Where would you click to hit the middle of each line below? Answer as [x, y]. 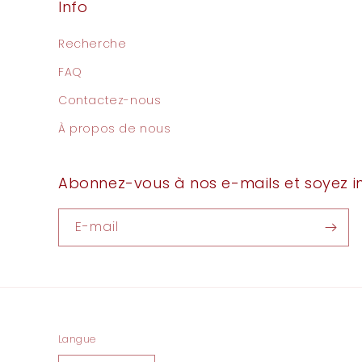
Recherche [93, 44]
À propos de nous [115, 128]
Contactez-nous [110, 100]
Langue [77, 339]
